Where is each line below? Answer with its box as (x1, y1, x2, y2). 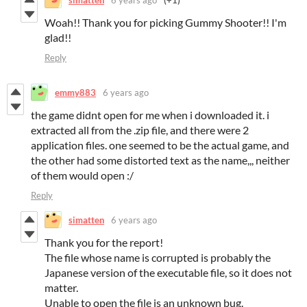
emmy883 (55, 86, 96, 98)
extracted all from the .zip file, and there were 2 (31, 123, 249, 137)
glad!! (45, 31, 71, 45)
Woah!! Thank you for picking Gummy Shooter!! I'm (45, 16, 286, 29)
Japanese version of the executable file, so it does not (45, 266, 292, 280)
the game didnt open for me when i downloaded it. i (31, 108, 269, 122)
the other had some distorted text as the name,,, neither (31, 153, 290, 167)
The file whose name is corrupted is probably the (45, 251, 271, 265)
